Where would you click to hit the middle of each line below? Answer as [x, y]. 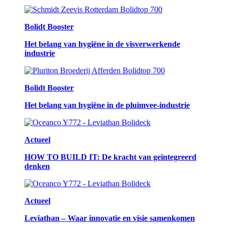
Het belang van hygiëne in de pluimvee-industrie [107, 105]
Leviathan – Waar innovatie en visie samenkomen [110, 218]
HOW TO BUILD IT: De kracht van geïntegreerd [110, 157]
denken [37, 166]
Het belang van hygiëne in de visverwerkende [102, 44]
